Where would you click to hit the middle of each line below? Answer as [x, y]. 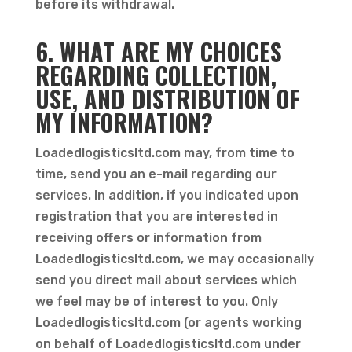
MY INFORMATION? [124, 122]
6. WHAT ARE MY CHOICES [158, 51]
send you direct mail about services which [166, 280]
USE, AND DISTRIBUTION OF [167, 99]
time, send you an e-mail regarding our [156, 174]
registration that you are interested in [156, 216]
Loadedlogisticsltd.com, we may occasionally [174, 259]
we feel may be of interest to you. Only [156, 301]
